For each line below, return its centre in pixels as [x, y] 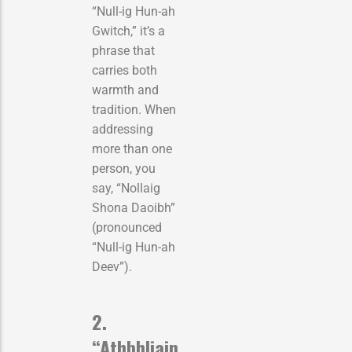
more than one [132, 148]
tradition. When [134, 109]
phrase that [123, 50]
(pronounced [127, 227]
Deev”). [112, 266]
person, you [124, 168]
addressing [123, 129]
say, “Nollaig [126, 188]
